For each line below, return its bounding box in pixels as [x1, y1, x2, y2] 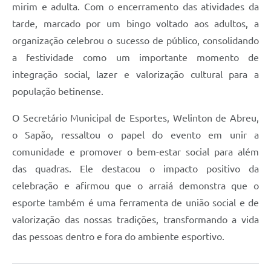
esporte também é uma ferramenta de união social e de [12, 197, 259, 208]
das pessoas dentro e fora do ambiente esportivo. [12, 230, 224, 242]
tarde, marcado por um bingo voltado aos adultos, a [12, 18, 259, 29]
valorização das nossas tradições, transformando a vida [12, 214, 259, 225]
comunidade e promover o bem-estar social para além [12, 146, 259, 157]
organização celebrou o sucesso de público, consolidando [12, 34, 259, 46]
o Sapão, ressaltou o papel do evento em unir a [12, 129, 259, 140]
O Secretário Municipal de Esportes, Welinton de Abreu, [12, 112, 259, 123]
